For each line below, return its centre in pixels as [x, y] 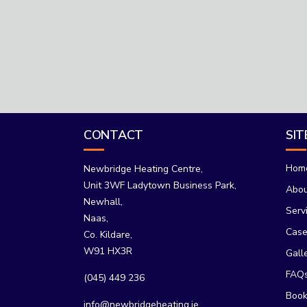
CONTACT [113, 135]
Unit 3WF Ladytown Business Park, [160, 185]
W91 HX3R [108, 251]
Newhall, [103, 202]
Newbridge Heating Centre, [143, 169]
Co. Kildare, [108, 235]
